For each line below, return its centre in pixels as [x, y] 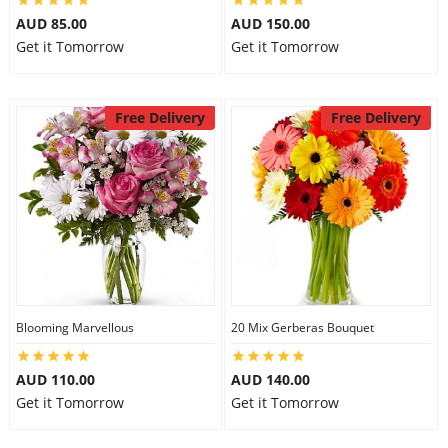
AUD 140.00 [270, 379]
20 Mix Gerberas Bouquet [302, 327]
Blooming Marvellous [74, 327]
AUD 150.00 [270, 23]
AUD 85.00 [51, 23]
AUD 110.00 [55, 379]
